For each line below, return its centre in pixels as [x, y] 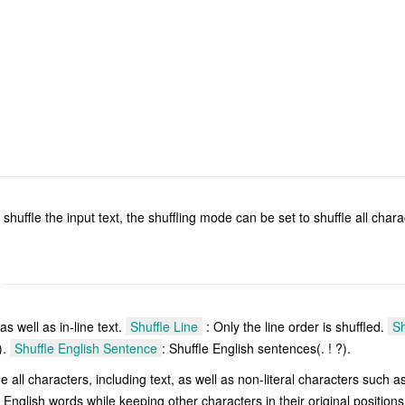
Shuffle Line [164, 326]
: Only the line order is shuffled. [295, 326]
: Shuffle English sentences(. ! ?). [256, 348]
